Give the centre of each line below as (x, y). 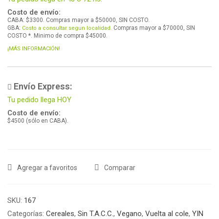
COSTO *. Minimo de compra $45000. (57, 35)
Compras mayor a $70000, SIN (153, 28)
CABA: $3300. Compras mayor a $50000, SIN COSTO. (78, 20)
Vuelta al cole (167, 213)
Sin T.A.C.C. (96, 213)
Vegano (129, 213)
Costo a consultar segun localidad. (67, 28)
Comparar (120, 167)
